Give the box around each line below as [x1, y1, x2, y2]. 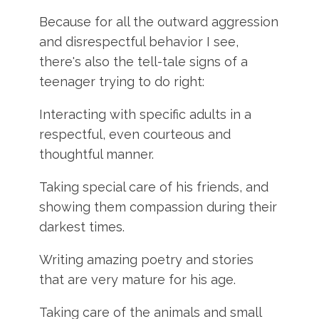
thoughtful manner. [39, 147, 155, 162]
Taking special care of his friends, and [39, 179, 269, 194]
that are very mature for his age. [39, 272, 236, 287]
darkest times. [39, 219, 125, 234]
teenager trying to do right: [39, 74, 205, 89]
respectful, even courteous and [39, 127, 231, 142]
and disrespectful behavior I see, [39, 34, 239, 49]
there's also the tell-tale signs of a [39, 54, 249, 69]
